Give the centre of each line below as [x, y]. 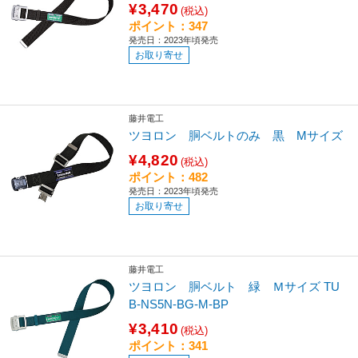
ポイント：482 [169, 177]
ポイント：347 [169, 26]
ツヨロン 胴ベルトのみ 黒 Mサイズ [236, 135]
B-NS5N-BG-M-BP [179, 304]
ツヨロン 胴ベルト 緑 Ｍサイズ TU [235, 286]
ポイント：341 [169, 345]
